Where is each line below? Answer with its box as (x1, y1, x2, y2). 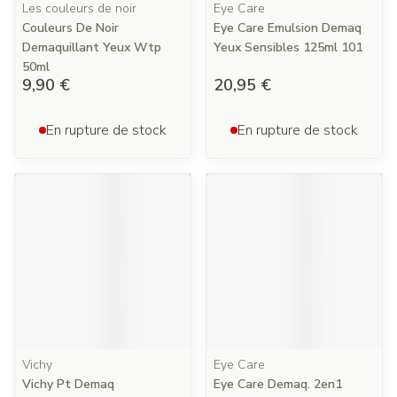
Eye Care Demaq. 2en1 (214, 376, 342, 393)
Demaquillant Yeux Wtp (22, 39, 161, 56)
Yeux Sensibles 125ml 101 (214, 39, 362, 56)
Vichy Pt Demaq (22, 376, 114, 393)
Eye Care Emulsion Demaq (214, 19, 362, 36)
